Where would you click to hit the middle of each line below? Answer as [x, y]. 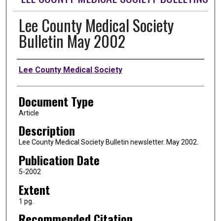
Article [29, 113]
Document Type [56, 101]
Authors [33, 68]
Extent [34, 189]
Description [47, 130]
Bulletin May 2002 [72, 40]
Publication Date [59, 160]
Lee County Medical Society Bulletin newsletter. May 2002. [108, 142]
